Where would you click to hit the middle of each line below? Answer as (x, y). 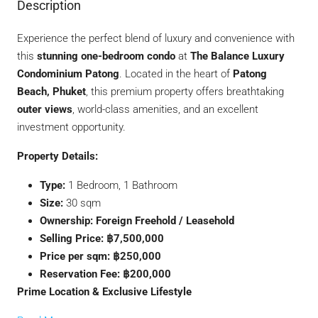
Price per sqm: (75, 257)
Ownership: (66, 221)
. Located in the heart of (176, 74)
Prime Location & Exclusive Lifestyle (104, 292)
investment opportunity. (71, 127)
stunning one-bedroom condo (106, 56)
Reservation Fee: (80, 274)
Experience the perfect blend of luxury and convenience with (156, 39)
